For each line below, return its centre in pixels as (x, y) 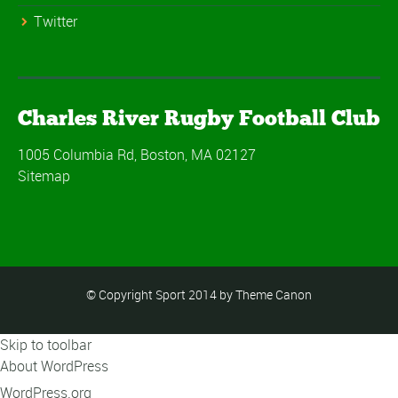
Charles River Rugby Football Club (199, 117)
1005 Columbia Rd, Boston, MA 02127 (137, 154)
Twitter (56, 21)
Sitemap (44, 175)
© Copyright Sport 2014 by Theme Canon (199, 294)
